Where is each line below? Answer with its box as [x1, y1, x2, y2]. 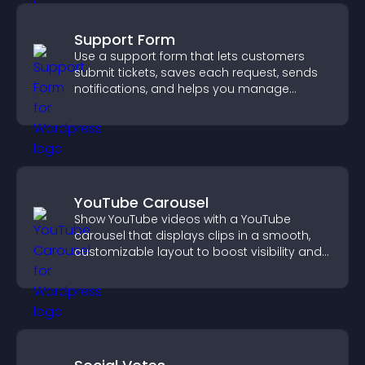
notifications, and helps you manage [74, 81, 289, 97]
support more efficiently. [74, 97, 215, 113]
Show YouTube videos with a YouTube [74, 211, 291, 227]
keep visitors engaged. [74, 260, 207, 276]
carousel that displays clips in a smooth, [74, 227, 310, 244]
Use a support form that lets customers [74, 48, 305, 64]
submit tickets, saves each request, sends [74, 64, 318, 81]
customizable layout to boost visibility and [74, 244, 322, 260]
